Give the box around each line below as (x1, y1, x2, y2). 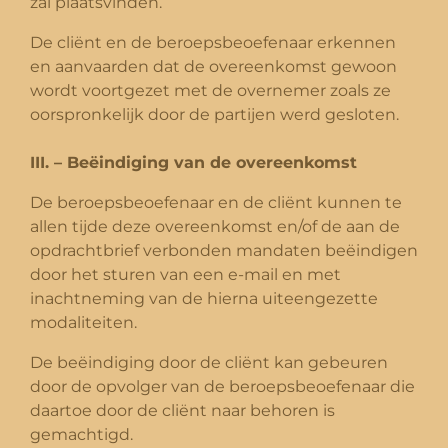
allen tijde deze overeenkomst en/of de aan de (30, 216, 400, 236)
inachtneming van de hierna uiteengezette (30, 288, 378, 308)
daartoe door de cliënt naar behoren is (30, 400, 335, 420)
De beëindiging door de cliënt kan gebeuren (30, 352, 388, 372)
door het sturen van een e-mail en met (30, 264, 341, 284)
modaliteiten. (30, 312, 137, 332)
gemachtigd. (30, 424, 133, 444)
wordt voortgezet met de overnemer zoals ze (30, 80, 391, 100)
